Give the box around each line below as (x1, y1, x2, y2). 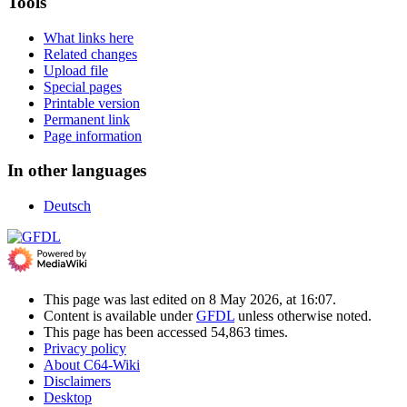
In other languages (7, 161, 146, 181)
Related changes (44, 45, 137, 62)
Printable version (44, 94, 140, 111)
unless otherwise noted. (234, 308, 372, 324)
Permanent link (44, 111, 130, 127)
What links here (44, 29, 134, 45)
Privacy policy (44, 341, 126, 357)
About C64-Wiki (44, 357, 140, 373)
